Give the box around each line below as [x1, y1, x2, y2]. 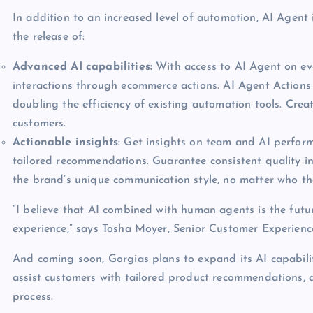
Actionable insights [13, 137, 119, 149]
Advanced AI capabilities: [13, 61, 152, 73]
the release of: [13, 31, 85, 43]
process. [13, 291, 54, 303]
